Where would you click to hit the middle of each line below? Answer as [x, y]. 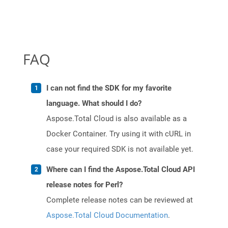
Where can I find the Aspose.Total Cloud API [121, 170]
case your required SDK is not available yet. [120, 149]
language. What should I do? [94, 104]
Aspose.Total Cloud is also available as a [117, 119]
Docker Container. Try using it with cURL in [119, 134]
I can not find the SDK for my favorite [109, 88]
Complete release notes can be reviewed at [120, 200]
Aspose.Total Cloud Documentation [107, 216]
